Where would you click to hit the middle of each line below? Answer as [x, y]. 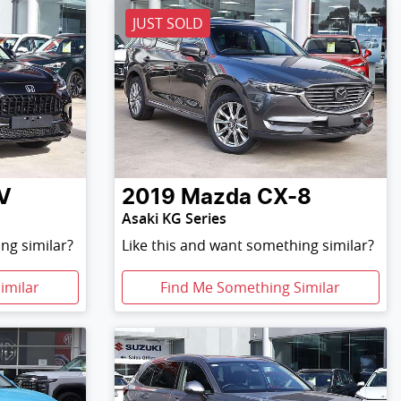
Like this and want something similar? [247, 245]
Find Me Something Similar [251, 287]
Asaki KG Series [174, 218]
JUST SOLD [167, 24]
